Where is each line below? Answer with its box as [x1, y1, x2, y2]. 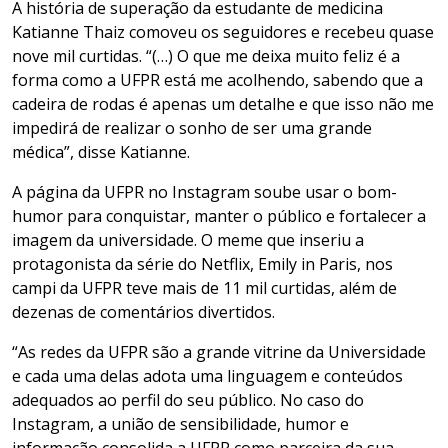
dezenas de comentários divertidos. [12, 301, 275, 324]
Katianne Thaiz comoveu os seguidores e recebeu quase [12, 21, 434, 44]
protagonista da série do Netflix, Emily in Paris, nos [12, 253, 393, 276]
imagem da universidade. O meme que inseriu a [12, 229, 364, 252]
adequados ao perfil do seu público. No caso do [12, 389, 364, 412]
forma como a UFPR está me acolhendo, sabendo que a [12, 69, 423, 92]
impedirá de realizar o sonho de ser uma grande [12, 117, 372, 140]
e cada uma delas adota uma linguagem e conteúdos [12, 365, 403, 388]
